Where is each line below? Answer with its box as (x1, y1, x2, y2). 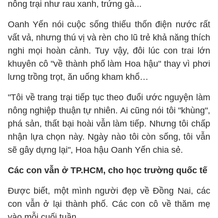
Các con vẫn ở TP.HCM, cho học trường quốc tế (8, 165, 207, 175)
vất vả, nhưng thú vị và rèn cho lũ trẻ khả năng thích (8, 33, 210, 42)
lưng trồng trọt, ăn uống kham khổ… (8, 72, 148, 82)
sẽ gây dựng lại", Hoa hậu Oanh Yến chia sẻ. (8, 145, 183, 155)
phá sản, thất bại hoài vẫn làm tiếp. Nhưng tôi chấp (8, 119, 210, 128)
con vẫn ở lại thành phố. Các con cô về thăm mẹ (8, 199, 210, 209)
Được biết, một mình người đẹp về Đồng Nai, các (8, 186, 210, 196)
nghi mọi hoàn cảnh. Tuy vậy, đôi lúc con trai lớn (8, 46, 210, 55)
